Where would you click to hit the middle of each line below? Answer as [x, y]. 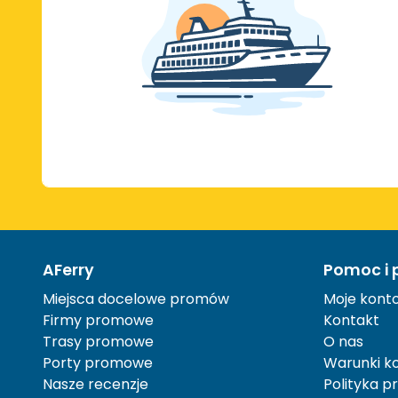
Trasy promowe [98, 342]
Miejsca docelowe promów [136, 299]
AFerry [68, 271]
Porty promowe [98, 363]
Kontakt [351, 321]
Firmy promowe [98, 321]
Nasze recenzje [96, 385]
